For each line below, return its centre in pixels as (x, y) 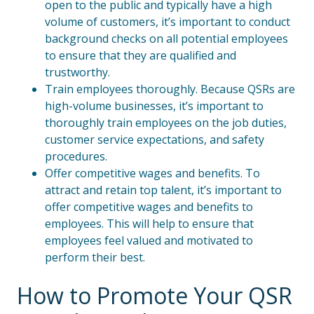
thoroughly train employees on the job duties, (166, 123)
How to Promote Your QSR (155, 295)
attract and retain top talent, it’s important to (163, 190)
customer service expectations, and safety (155, 139)
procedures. (76, 156)
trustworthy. (77, 72)
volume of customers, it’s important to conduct (168, 22)
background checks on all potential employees (166, 39)
